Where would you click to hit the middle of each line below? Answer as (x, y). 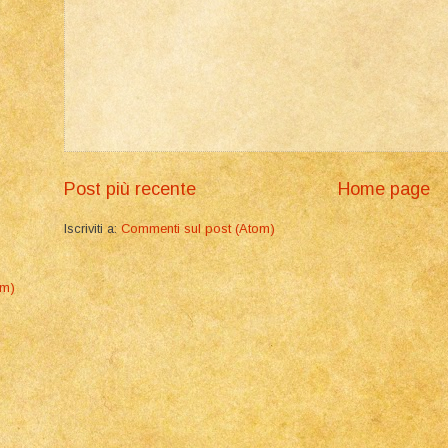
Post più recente (130, 189)
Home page (384, 189)
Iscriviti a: (92, 229)
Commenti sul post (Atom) (198, 229)
